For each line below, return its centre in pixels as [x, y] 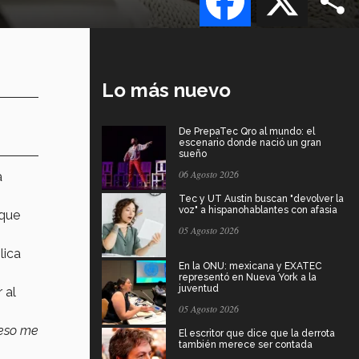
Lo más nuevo [166, 90]
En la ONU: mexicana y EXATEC [250, 266]
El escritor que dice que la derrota [257, 333]
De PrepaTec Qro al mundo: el [247, 131]
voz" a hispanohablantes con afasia [258, 210]
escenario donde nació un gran [250, 142]
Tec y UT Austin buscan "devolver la [261, 198]
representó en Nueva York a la [248, 277]
